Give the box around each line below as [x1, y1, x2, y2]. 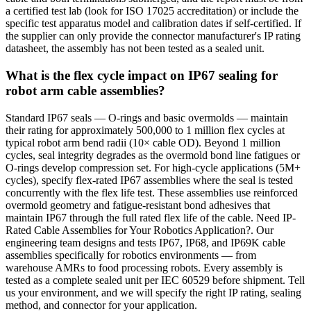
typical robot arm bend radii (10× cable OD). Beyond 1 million [6, 136, 280, 149]
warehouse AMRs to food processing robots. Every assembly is [6, 261, 283, 274]
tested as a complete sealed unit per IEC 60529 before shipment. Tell [6, 274, 305, 286]
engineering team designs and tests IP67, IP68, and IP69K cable [6, 236, 285, 249]
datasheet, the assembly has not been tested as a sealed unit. [6, 42, 264, 55]
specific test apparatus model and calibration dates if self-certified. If [6, 17, 301, 30]
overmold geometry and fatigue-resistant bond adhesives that [6, 199, 270, 211]
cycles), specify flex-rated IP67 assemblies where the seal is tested [6, 174, 293, 186]
